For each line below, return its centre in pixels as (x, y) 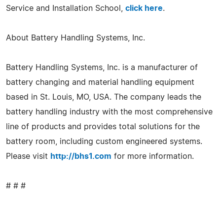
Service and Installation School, (66, 8)
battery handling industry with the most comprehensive (109, 112)
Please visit (28, 156)
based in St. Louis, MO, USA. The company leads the (104, 97)
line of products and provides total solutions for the (103, 127)
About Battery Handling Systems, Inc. (75, 38)
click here (144, 8)
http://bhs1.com (81, 156)
